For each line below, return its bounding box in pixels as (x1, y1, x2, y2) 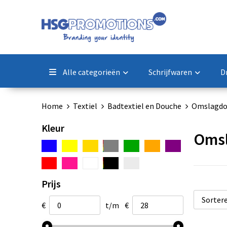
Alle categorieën (61, 66, 120, 77)
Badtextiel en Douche (107, 100, 181, 111)
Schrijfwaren (148, 66, 192, 77)
